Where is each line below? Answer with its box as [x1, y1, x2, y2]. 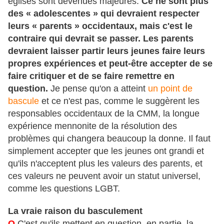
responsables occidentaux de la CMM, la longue [8, 108, 199, 119]
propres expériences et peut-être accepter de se [8, 58, 212, 69]
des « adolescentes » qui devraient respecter [8, 8, 199, 19]
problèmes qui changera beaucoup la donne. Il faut [8, 133, 210, 144]
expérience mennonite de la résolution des [8, 121, 177, 131]
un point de [148, 83, 192, 94]
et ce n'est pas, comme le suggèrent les [39, 96, 199, 106]
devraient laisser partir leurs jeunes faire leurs [8, 46, 205, 56]
